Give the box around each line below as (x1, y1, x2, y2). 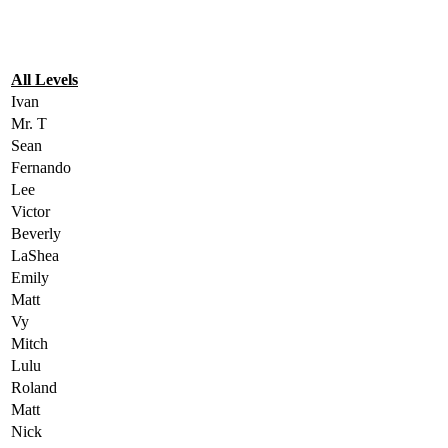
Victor (11, 202, 50, 220)
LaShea (11, 246, 59, 264)
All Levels (11, 70, 78, 88)
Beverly (11, 224, 61, 242)
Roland (11, 378, 57, 396)
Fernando (11, 158, 71, 176)
